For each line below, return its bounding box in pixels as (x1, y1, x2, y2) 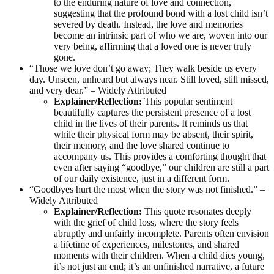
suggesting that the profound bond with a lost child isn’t (54, 7, 268, 18)
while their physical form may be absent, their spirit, (54, 128, 253, 139)
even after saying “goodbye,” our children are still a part (54, 161, 269, 172)
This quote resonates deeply (142, 206, 251, 217)
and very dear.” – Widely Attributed (29, 84, 166, 95)
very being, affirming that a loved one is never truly (54, 40, 251, 51)
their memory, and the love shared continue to (54, 139, 229, 150)
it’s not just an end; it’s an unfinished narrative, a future (54, 261, 264, 272)
